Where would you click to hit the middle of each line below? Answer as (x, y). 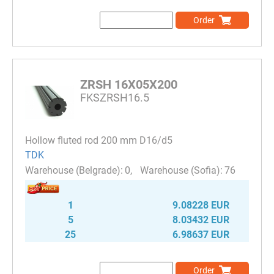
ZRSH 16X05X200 (129, 84)
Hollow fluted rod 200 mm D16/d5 (99, 140)
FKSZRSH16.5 (115, 98)
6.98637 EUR (201, 235)
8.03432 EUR (201, 220)
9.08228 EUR (201, 206)
